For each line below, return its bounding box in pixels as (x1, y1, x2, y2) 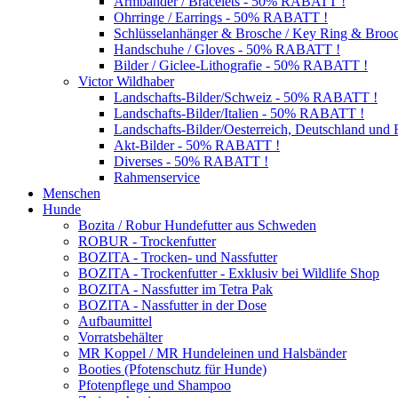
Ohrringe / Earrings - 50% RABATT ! (114, 9, 328, 25)
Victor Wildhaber (78, 73, 174, 89)
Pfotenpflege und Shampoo (78, 377, 231, 393)
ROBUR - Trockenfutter (78, 233, 216, 249)
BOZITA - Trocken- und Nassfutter (78, 249, 277, 265)
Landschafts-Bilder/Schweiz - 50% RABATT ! (114, 89, 378, 105)
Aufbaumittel (78, 313, 152, 329)
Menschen (43, 185, 100, 201)
